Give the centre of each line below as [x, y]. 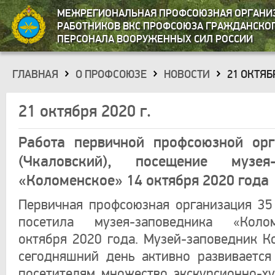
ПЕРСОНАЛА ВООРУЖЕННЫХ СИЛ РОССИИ [155, 39]
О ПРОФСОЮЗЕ [111, 75]
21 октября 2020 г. [85, 112]
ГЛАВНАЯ [35, 75]
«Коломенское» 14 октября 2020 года [144, 181]
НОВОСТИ [187, 75]
